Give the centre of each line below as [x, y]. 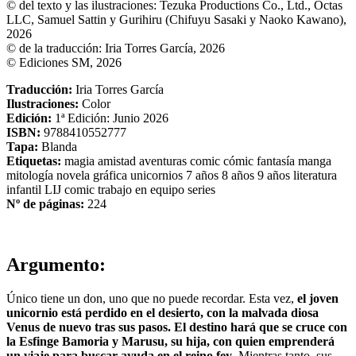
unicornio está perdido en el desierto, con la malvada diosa [163, 312]
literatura [315, 175]
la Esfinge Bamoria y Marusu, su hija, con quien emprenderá [170, 341]
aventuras [164, 161]
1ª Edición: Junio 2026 [112, 118]
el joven [318, 298]
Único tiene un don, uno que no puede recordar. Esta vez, [152, 298]
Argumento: [56, 264]
